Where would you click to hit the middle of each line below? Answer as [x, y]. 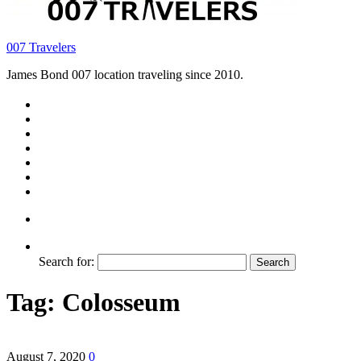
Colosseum [121, 303]
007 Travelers [41, 47]
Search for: [66, 261]
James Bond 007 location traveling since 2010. [125, 75]
